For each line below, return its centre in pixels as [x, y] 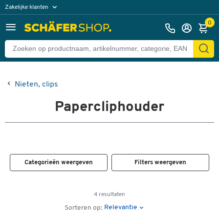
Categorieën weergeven [58, 163]
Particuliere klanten [35, 21]
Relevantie [121, 207]
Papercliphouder [109, 107]
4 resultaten [109, 195]
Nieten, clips [36, 85]
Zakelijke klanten [27, 7]
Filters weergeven [161, 163]
